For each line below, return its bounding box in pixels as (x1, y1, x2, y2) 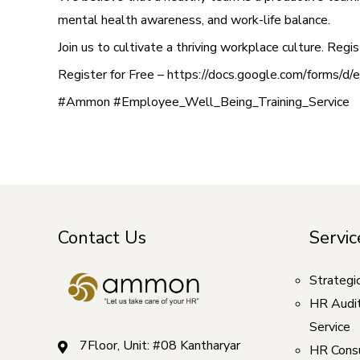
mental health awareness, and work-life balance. (58, 11, 330, 29)
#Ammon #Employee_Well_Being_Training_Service (58, 93, 350, 111)
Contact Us (58, 226, 146, 250)
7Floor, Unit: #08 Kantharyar (80, 337, 240, 355)
